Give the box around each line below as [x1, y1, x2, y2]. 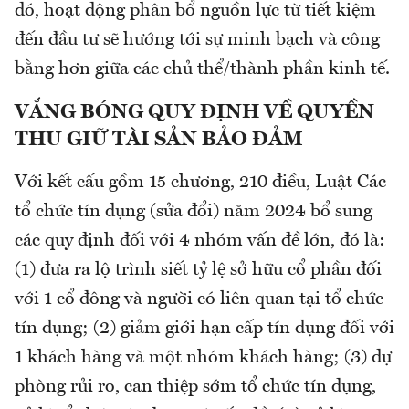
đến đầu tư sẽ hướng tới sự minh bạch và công [15, 31, 380, 50]
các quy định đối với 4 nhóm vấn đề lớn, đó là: [15, 232, 385, 251]
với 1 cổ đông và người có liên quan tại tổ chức [15, 290, 383, 309]
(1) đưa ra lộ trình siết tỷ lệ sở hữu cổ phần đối [15, 261, 382, 280]
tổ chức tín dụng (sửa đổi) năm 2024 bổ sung [15, 203, 372, 222]
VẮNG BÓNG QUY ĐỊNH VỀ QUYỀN [15, 102, 374, 123]
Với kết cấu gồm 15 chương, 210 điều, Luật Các [15, 173, 386, 193]
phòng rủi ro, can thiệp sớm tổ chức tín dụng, [15, 378, 376, 397]
